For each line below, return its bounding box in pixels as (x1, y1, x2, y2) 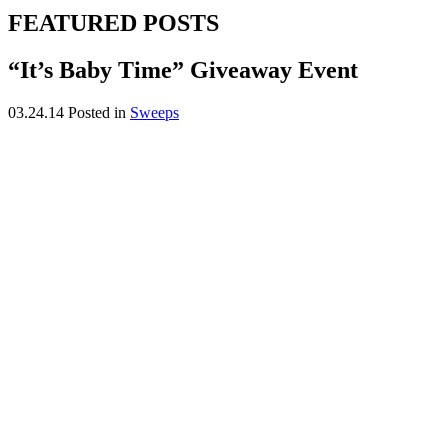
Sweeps (130, 103, 179, 121)
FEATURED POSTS (8, 9, 219, 36)
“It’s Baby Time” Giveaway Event (8, 56, 358, 83)
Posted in (68, 103, 130, 121)
